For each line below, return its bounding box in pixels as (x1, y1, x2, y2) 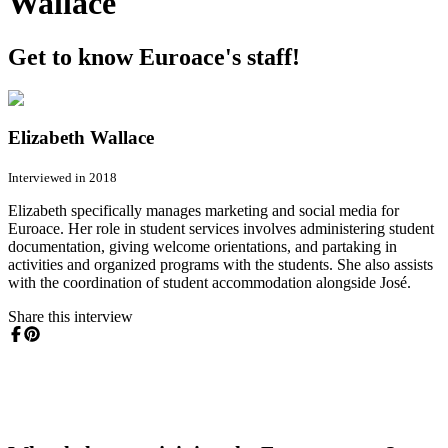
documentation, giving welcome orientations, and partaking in (8, 237, 397, 255)
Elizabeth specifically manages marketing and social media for (8, 201, 399, 219)
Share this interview (8, 307, 133, 325)
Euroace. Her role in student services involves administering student (8, 219, 434, 237)
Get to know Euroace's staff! (8, 43, 300, 70)
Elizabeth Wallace (8, 127, 154, 149)
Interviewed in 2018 (8, 169, 117, 185)
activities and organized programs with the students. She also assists (8, 255, 433, 273)
